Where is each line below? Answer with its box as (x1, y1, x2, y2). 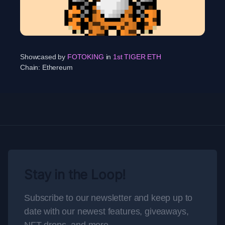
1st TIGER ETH (113, 53, 161, 61)
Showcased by (20, 53, 66, 61)
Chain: (20, 63, 42, 71)
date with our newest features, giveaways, (24, 206, 189, 216)
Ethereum (42, 63, 73, 71)
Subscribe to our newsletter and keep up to (24, 193, 193, 203)
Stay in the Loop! (24, 167, 126, 182)
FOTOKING (67, 53, 104, 61)
